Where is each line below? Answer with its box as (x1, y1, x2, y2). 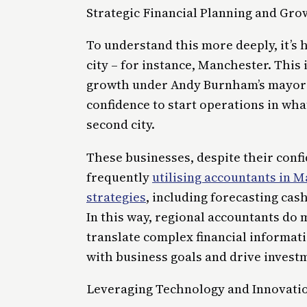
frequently (86, 168, 152, 186)
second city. (86, 116, 155, 134)
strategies (86, 188, 146, 206)
